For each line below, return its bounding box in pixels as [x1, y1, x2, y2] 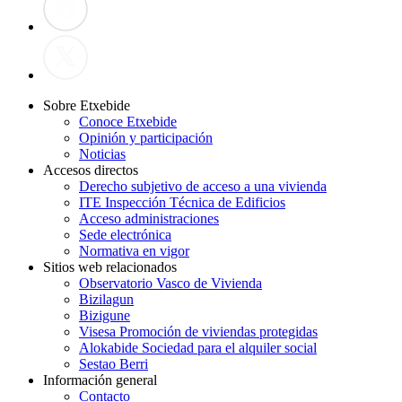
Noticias [79, 145, 126, 162]
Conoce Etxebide [79, 113, 177, 129]
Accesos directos [43, 162, 138, 178]
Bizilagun [79, 291, 134, 307]
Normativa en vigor [79, 242, 189, 258]
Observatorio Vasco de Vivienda [79, 275, 262, 291]
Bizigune [79, 307, 130, 323]
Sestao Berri [79, 355, 148, 371]
